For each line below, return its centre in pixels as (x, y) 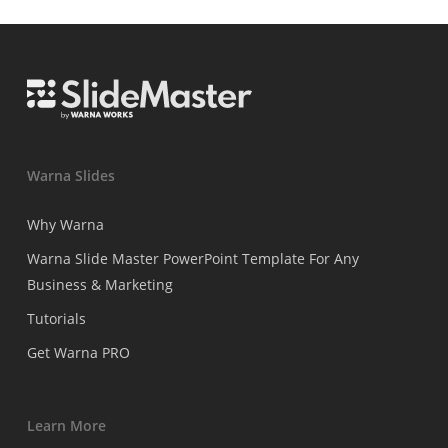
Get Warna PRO (78, 352)
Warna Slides (70, 175)
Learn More (66, 425)
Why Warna (65, 224)
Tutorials (56, 318)
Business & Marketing (99, 284)
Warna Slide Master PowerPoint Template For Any (192, 258)
